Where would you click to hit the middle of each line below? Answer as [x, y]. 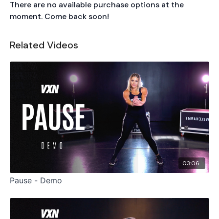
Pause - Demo [36, 181]
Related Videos [44, 45]
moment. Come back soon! [59, 16]
